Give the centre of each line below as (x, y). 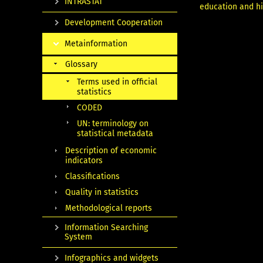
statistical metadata (115, 133)
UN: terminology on (113, 123)
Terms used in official (117, 82)
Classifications (92, 176)
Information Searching (106, 227)
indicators (84, 160)
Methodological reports (109, 208)
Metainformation (96, 43)
